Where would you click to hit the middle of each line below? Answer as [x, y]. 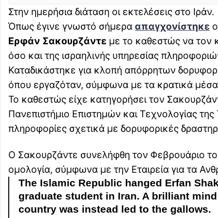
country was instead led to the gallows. [115, 209]
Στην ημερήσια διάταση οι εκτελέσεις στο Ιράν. [111, 12]
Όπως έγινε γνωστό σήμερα [72, 27]
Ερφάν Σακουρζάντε [57, 41]
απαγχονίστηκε [172, 27]
